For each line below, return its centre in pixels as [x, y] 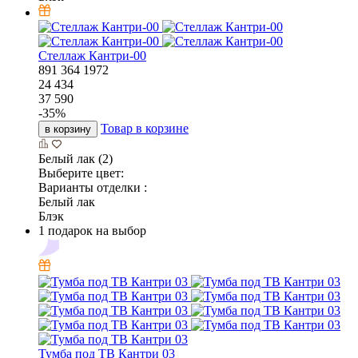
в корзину [68, 129]
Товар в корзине [145, 129]
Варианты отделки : [93, 188]
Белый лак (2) [76, 159]
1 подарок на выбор [92, 231]
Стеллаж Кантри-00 [92, 56]
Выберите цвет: [81, 173]
